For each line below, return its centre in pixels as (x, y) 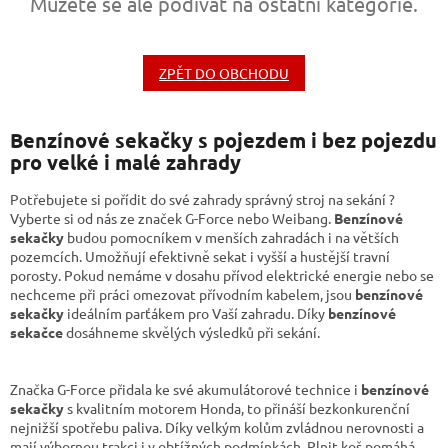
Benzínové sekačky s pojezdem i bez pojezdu (223, 140)
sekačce (36, 331)
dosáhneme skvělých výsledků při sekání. (191, 331)
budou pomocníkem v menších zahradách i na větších (231, 236)
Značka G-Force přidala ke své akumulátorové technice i (185, 388)
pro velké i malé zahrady (125, 162)
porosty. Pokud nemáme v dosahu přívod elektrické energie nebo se (222, 274)
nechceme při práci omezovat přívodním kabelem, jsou (182, 293)
